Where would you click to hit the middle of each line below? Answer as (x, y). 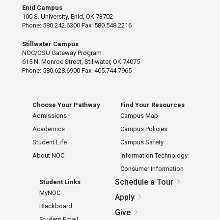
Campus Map (139, 116)
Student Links (60, 182)
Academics (48, 129)
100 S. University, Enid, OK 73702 (67, 17)
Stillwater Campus (50, 44)
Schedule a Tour (144, 182)
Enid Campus (42, 8)
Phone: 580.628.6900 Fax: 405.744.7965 (77, 71)
